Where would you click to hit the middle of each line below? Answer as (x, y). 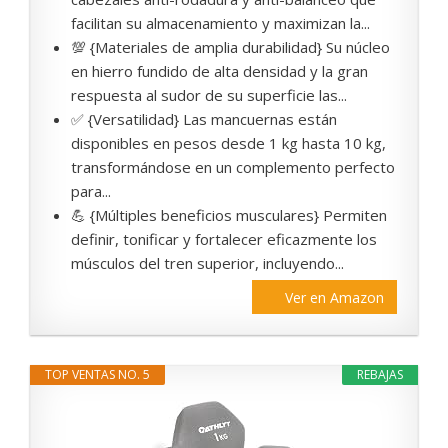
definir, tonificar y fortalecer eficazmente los (224, 239)
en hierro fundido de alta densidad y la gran (219, 71)
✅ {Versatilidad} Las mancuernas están (204, 119)
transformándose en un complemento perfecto (233, 167)
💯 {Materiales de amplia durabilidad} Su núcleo (230, 47)
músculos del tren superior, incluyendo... (207, 263)
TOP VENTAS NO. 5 (97, 375)
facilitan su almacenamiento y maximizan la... (220, 23)
